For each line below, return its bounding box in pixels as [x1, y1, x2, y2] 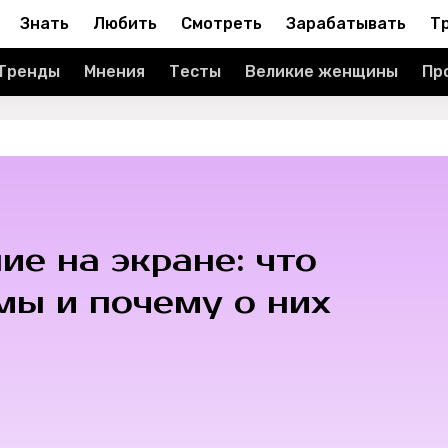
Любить [93, 14, 157, 33]
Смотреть [181, 14, 262, 33]
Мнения [84, 62, 145, 81]
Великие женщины [245, 62, 398, 81]
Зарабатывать [286, 14, 406, 33]
